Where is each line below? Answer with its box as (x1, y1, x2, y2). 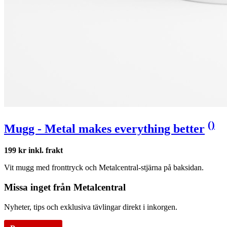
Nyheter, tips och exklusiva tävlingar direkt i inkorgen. (4, 202, 177, 211)
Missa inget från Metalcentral (4, 181, 126, 193)
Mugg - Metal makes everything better (4, 122, 205, 136)
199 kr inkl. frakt (4, 146, 63, 155)
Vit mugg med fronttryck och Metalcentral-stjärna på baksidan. (4, 163, 204, 172)
